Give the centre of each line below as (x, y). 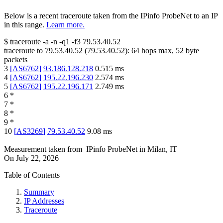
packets (16, 60)
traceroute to (23, 51)
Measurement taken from (43, 149)
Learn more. (65, 25)
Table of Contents (32, 175)
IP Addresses (44, 201)
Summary (39, 192)
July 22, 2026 (37, 158)
